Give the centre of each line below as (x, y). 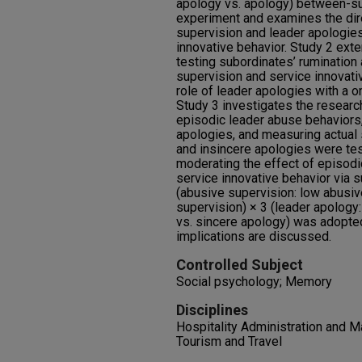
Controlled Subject (240, 265)
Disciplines (212, 310)
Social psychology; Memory (254, 282)
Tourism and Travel (229, 341)
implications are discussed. (254, 236)
